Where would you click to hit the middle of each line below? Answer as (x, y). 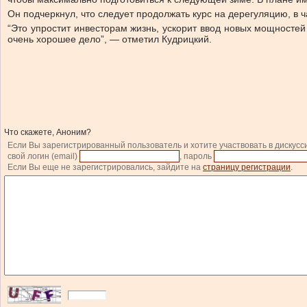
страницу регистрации (247, 167)
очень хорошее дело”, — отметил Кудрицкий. (110, 39)
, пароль (197, 156)
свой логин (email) (44, 156)
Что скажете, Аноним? (48, 132)
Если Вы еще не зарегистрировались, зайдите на (105, 167)
